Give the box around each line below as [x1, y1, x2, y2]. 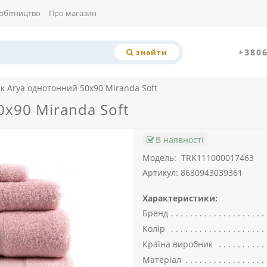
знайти [135, 46, 167, 57]
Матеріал [142, 254, 181, 265]
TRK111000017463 [181, 152, 254, 163]
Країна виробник [142, 238, 213, 250]
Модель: [142, 152, 176, 163]
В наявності [156, 134, 204, 145]
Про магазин [49, 8, 97, 18]
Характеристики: [142, 193, 218, 204]
